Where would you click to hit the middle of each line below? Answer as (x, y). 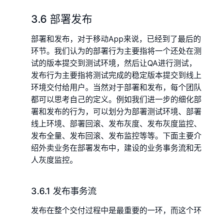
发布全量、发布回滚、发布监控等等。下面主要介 (116, 135)
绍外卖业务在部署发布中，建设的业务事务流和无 (116, 147)
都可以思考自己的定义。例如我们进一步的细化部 (116, 99)
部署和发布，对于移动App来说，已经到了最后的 (116, 39)
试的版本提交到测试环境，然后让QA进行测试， (114, 63)
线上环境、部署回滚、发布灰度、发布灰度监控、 (116, 123)
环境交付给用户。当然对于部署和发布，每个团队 (116, 87)
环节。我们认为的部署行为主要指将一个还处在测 (116, 51)
